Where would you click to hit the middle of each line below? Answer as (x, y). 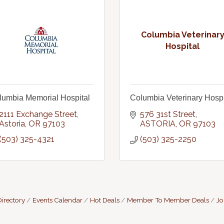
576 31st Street (168, 114)
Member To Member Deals (168, 200)
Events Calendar (57, 200)
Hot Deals (104, 200)
